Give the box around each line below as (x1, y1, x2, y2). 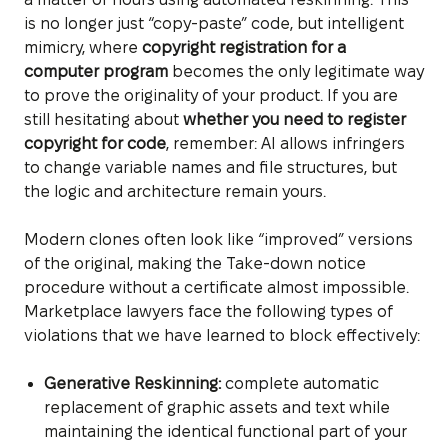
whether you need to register (183, 110, 406, 128)
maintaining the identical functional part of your (44, 422, 407, 440)
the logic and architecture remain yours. (24, 182, 326, 200)
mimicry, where (24, 38, 142, 56)
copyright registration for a (142, 38, 346, 56)
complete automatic (221, 374, 379, 392)
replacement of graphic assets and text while (44, 398, 390, 416)
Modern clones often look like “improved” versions (24, 230, 413, 248)
